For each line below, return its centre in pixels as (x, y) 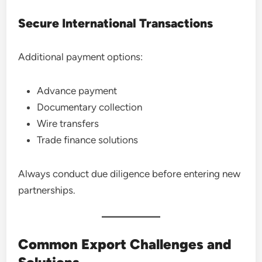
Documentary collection (90, 107)
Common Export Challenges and (125, 244)
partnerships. (47, 190)
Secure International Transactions (116, 23)
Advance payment (77, 90)
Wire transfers (68, 123)
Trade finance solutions (88, 139)
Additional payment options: (81, 56)
